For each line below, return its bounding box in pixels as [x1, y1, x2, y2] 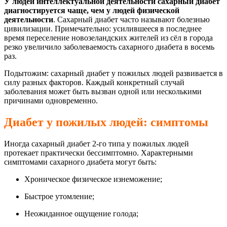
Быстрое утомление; [24, 192, 96, 201]
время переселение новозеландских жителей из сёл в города [4, 33, 213, 43]
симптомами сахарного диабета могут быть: [4, 158, 157, 167]
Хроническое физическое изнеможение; [24, 175, 162, 184]
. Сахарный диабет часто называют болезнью [53, 15, 210, 24]
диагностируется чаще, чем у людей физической [4, 6, 179, 15]
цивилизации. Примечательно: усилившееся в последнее [4, 24, 202, 33]
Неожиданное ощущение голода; [24, 209, 140, 218]
